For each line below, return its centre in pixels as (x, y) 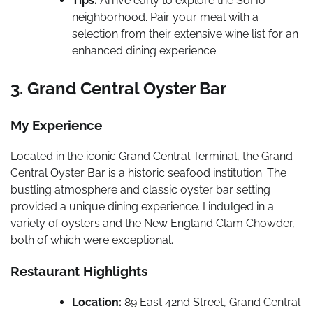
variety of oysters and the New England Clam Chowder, (153, 223)
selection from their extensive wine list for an (185, 34)
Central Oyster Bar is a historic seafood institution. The (148, 173)
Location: (97, 303)
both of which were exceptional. (92, 240)
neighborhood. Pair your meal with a (165, 17)
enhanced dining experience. (145, 51)
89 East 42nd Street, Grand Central (211, 303)
